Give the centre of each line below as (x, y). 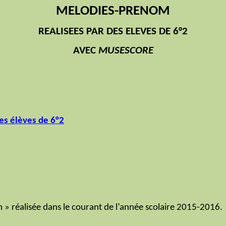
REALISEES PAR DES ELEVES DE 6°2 (113, 32)
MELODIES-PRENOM (113, 11)
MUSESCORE (126, 50)
